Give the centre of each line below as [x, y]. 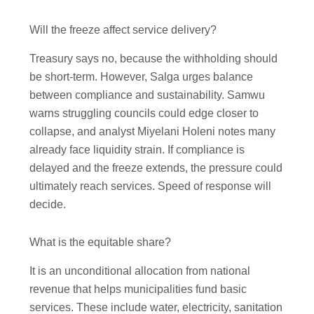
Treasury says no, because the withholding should [154, 59]
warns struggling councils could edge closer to [144, 114]
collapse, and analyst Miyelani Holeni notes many [153, 132]
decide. [48, 205]
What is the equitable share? [101, 243]
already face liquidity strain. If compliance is [137, 150]
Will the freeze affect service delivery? [123, 30]
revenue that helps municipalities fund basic [138, 289]
